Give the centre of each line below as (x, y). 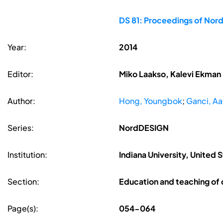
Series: (21, 128)
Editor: (20, 74)
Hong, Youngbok (150, 101)
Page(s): (23, 209)
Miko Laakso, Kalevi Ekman (170, 74)
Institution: (27, 155)
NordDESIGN (144, 128)
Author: (21, 101)
